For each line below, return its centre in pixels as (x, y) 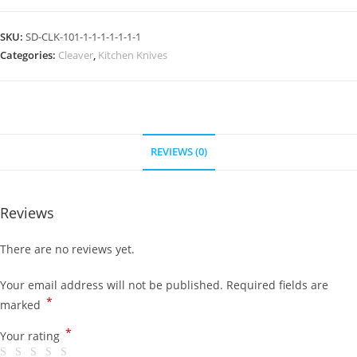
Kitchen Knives (133, 55)
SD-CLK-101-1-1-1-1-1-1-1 (83, 36)
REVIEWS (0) (178, 151)
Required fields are (277, 284)
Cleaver (76, 55)
